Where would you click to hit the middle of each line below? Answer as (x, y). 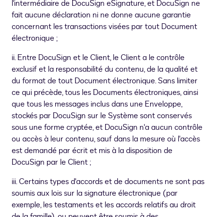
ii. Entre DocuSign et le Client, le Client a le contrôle (98, 58)
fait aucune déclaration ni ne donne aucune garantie (101, 15)
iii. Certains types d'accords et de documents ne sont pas (108, 182)
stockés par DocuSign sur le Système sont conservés (102, 116)
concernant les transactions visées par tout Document (104, 27)
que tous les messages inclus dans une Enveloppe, (97, 104)
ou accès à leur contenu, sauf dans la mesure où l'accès (106, 139)
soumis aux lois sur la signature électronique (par (95, 194)
